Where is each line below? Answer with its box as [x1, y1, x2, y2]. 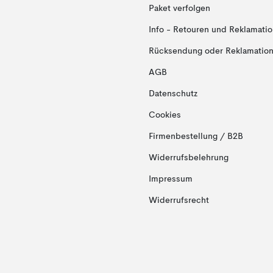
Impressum [148, 175, 193, 183]
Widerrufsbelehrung [148, 154, 229, 162]
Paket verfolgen [148, 4, 210, 13]
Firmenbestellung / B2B [148, 132, 243, 141]
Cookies [148, 111, 181, 119]
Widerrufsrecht [148, 196, 209, 205]
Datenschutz [148, 90, 197, 98]
